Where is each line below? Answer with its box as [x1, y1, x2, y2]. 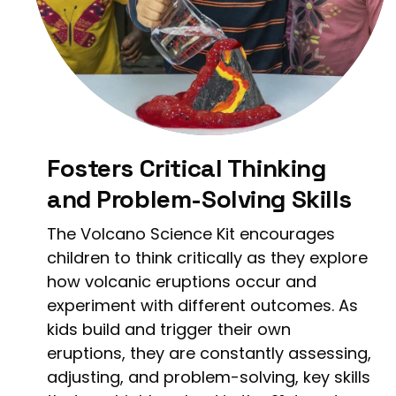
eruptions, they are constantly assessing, [47, 341, 371, 364]
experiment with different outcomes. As [47, 293, 358, 316]
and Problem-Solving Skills [47, 182, 353, 215]
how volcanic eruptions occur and [47, 270, 316, 293]
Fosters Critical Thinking [47, 151, 326, 184]
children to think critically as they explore [47, 246, 368, 269]
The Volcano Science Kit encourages [47, 222, 335, 245]
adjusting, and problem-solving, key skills [47, 365, 370, 388]
